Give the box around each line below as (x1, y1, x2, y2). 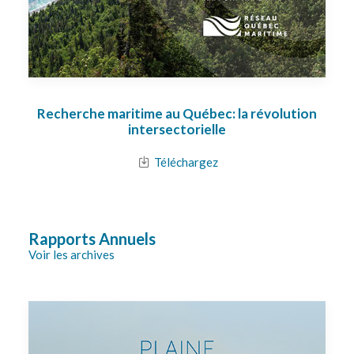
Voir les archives (28, 247, 115, 262)
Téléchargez (153, 155, 218, 169)
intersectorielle (128, 121, 226, 137)
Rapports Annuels (28, 229, 156, 248)
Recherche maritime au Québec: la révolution (37, 105, 317, 122)
